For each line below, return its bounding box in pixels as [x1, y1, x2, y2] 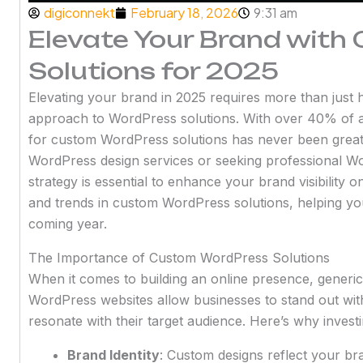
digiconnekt [43, 3, 115, 21]
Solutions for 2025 [28, 56, 279, 85]
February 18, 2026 [130, 3, 238, 21]
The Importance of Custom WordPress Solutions [28, 249, 330, 266]
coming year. [28, 215, 107, 232]
